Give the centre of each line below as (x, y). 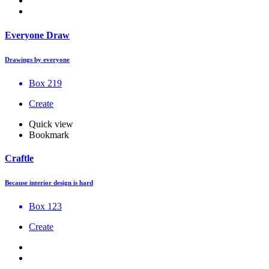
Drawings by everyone (37, 59)
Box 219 (45, 83)
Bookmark (49, 134)
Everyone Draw (37, 35)
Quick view (51, 124)
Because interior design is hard (49, 182)
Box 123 (45, 206)
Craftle (19, 158)
